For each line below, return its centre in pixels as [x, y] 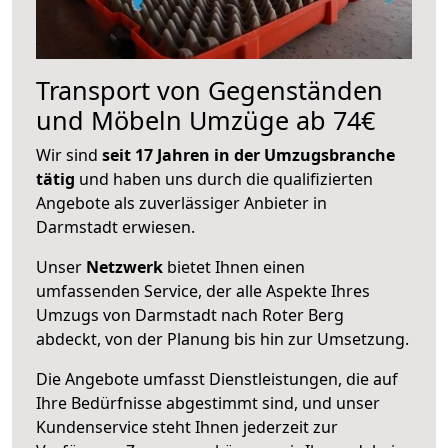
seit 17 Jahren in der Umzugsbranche [248, 154]
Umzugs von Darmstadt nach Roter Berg [190, 314]
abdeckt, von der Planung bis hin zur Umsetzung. [222, 338]
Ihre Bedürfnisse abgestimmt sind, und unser [208, 402]
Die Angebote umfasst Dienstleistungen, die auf [217, 378]
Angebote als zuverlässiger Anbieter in [181, 202]
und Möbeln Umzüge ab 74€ [205, 119]
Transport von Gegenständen [209, 89]
